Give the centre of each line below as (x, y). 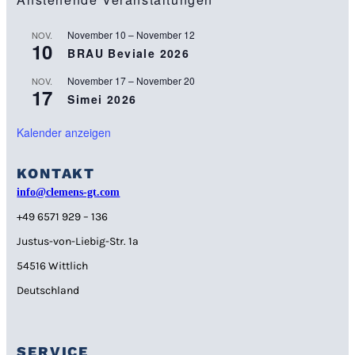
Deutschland (48, 291)
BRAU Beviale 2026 (129, 53)
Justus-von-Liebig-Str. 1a (81, 242)
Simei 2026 (102, 99)
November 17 (97, 80)
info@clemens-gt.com (69, 193)
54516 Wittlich (53, 266)
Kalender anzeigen (64, 132)
